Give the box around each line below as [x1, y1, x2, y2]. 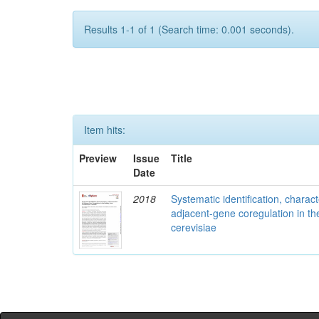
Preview [79, 151, 117, 165]
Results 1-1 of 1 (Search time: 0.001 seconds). [84, 22, 294, 36]
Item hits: [84, 122, 125, 137]
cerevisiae [171, 220, 217, 234]
